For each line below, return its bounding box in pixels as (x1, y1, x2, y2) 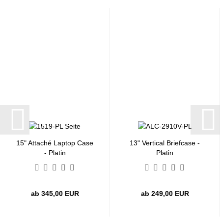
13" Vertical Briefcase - (130, 139, 200, 147)
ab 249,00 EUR (140, 190, 189, 198)
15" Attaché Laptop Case (16, 139, 93, 147)
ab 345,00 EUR (30, 190, 79, 198)
